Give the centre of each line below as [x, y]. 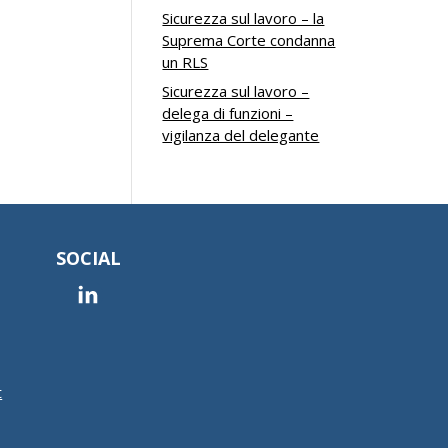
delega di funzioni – [228, 113]
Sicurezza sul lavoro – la [243, 17]
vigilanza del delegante [241, 135]
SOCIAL [88, 258]
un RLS [185, 61]
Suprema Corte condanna [249, 39]
